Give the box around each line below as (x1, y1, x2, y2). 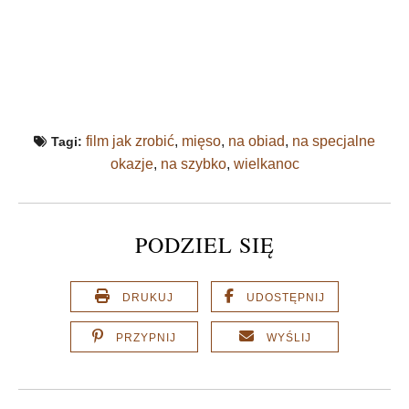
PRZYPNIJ (116, 330, 176, 344)
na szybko (160, 156, 226, 172)
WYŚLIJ (266, 330, 311, 344)
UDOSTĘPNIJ (246, 290, 325, 304)
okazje (110, 156, 153, 172)
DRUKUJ (122, 290, 173, 304)
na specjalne (292, 133, 375, 149)
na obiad (228, 133, 285, 149)
